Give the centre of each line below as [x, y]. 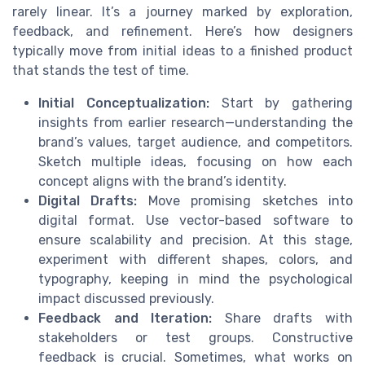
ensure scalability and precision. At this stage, [196, 240]
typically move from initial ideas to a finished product [182, 51]
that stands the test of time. [101, 71]
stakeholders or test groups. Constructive [196, 338]
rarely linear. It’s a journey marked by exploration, [182, 12]
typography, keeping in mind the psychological [196, 279]
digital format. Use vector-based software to [196, 221]
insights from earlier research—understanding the [196, 123]
